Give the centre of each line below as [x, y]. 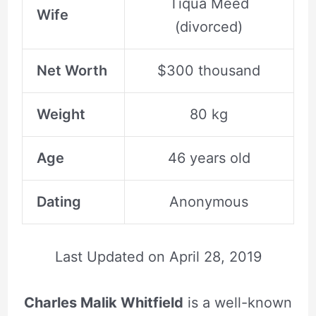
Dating [59, 201]
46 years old [209, 158]
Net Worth [72, 70]
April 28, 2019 [215, 256]
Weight [61, 114]
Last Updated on [112, 256]
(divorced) [209, 26]
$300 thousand [209, 70]
